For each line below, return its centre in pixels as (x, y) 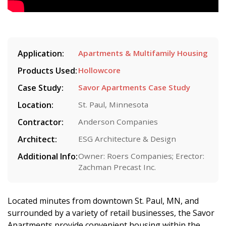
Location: (36, 105)
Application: (41, 54)
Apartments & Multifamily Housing (143, 53)
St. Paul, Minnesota (113, 105)
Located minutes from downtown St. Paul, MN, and (103, 201)
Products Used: (47, 71)
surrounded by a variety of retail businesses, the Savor (111, 213)
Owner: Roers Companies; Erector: (141, 156)
